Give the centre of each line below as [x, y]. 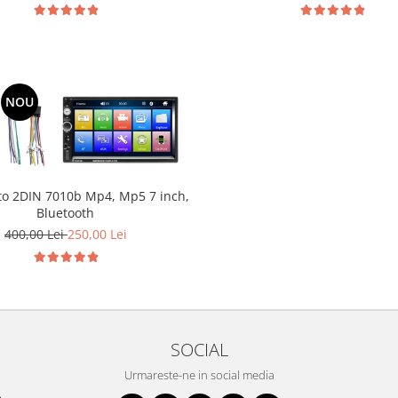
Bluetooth [66, 213]
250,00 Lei [97, 235]
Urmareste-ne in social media [199, 375]
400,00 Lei [36, 235]
